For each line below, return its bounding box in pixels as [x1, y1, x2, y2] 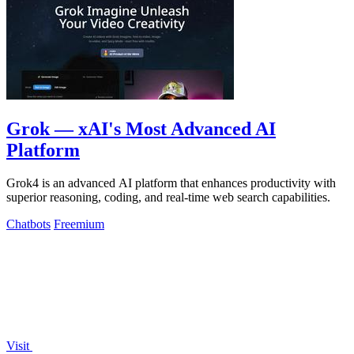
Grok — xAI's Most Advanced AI [6, 118, 276, 139]
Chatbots [6, 217, 51, 232]
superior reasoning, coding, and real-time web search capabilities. [6, 190, 330, 205]
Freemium [54, 217, 104, 232]
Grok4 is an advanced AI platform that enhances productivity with [6, 176, 336, 190]
